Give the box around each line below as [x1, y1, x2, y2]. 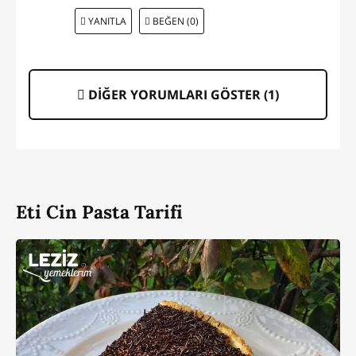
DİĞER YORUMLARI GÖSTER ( [85, 86, 268, 104]
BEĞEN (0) [150, 14, 199, 27]
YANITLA [85, 14, 126, 27]
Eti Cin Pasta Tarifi [16, 200, 183, 224]
